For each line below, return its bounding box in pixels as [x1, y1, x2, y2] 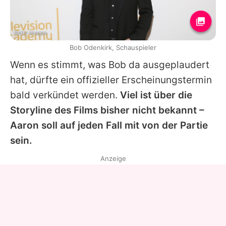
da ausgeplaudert [126, 59, 209, 71]
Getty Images [14, 30, 47, 36]
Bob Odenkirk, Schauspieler [70, 43, 156, 52]
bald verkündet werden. [10, 89, 120, 101]
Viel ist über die [120, 89, 192, 101]
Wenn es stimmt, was [10, 59, 108, 71]
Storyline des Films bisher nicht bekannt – [10, 104, 204, 117]
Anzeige [100, 154, 126, 163]
